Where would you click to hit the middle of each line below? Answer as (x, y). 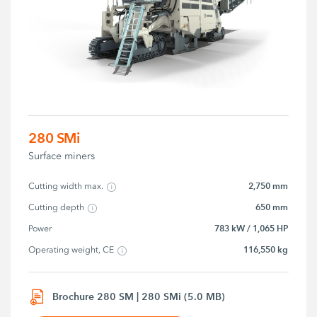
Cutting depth (57, 208)
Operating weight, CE (71, 250)
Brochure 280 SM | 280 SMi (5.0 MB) (139, 297)
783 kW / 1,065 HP (252, 229)
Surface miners (62, 156)
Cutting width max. (66, 186)
